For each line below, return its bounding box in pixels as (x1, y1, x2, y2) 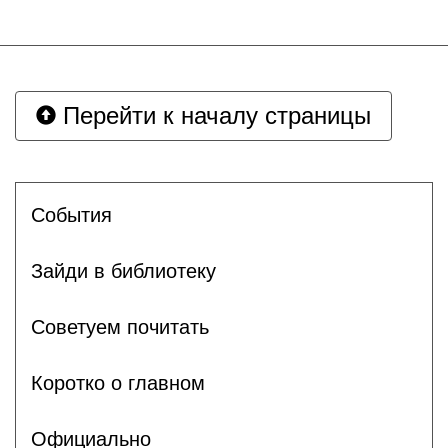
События (31, 203, 112, 226)
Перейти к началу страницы (56, 102, 371, 129)
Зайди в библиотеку (31, 259, 216, 282)
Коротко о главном (31, 371, 205, 394)
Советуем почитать (31, 315, 209, 338)
